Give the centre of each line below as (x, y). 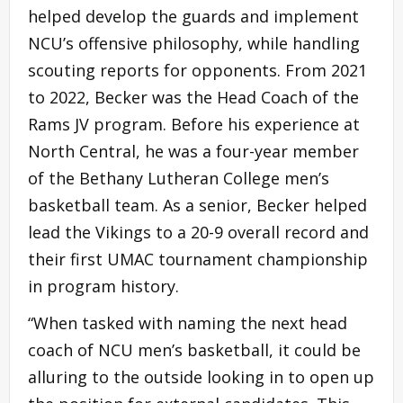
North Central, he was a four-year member (193, 151)
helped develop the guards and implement (193, 16)
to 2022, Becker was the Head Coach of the (193, 97)
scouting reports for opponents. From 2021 (197, 70)
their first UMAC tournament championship (198, 259)
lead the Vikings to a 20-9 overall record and (198, 232)
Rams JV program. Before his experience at (194, 124)
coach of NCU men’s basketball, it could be (194, 349)
